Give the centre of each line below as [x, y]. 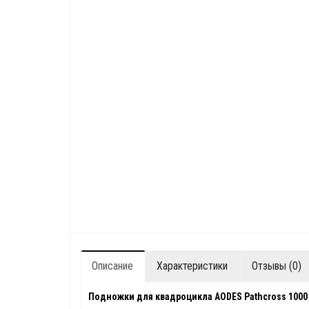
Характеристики [192, 266]
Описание [112, 266]
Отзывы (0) [277, 266]
